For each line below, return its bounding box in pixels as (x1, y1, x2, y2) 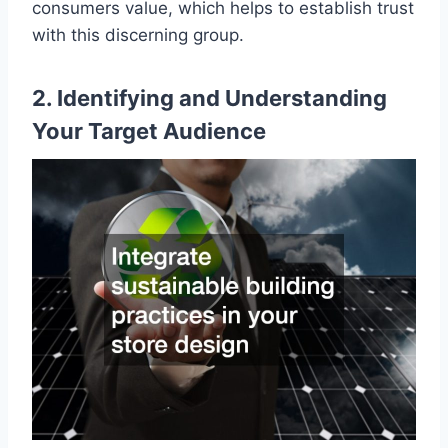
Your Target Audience (32, 118, 266, 145)
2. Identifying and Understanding (32, 85, 387, 112)
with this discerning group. (32, 25, 244, 46)
